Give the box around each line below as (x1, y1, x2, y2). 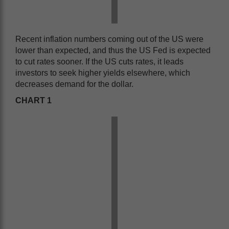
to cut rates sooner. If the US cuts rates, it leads (15, 57, 184, 66)
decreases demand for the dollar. (15, 80, 133, 88)
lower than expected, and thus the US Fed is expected (15, 46, 211, 55)
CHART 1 (15, 96, 52, 105)
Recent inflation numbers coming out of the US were (15, 35, 203, 43)
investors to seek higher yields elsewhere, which (15, 68, 190, 77)
